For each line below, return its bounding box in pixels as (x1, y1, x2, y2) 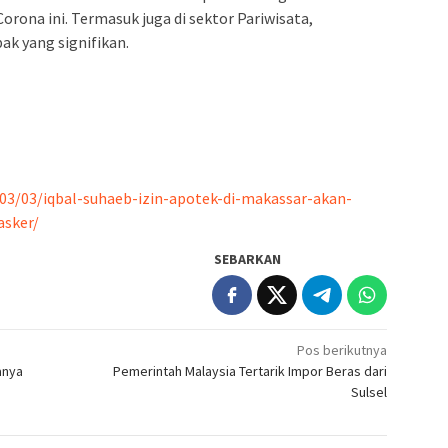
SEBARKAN (214, 249, 282, 268)
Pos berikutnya (297, 340, 388, 359)
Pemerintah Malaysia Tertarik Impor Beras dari (113, 361, 388, 380)
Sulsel (351, 382, 388, 401)
